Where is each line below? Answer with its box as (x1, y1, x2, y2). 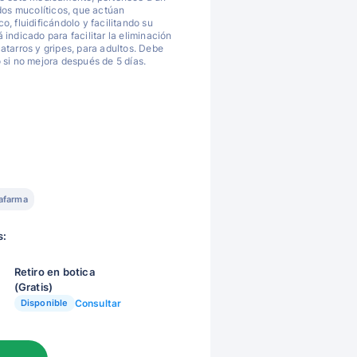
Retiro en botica (14, 265, 95, 278)
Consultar (74, 297, 122, 309)
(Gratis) (14, 280, 53, 293)
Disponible (20, 297, 69, 308)
